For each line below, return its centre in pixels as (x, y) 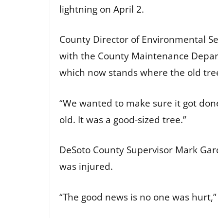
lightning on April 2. (103, 9)
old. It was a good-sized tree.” (125, 119)
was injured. (86, 167)
